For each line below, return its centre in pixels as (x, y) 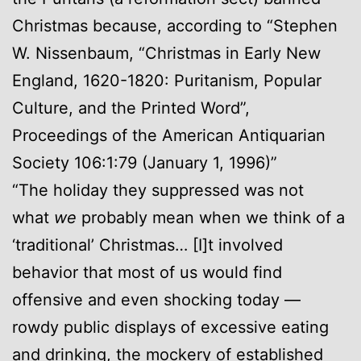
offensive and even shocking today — (156, 299)
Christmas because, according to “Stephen (175, 25)
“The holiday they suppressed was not (158, 190)
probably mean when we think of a (211, 217)
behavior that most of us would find (147, 272)
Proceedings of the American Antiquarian (169, 135)
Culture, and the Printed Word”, (131, 108)
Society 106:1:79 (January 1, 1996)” (145, 162)
